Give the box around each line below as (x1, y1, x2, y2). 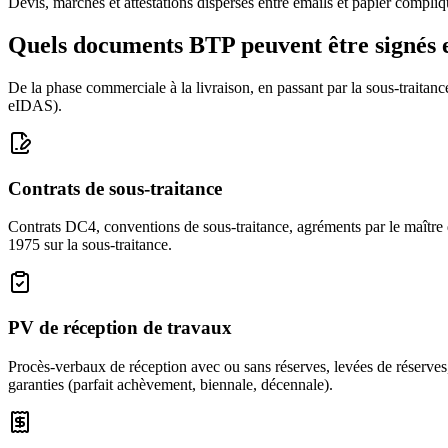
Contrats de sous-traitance (8, 177, 222, 199)
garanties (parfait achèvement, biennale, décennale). (8, 375, 333, 393)
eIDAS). (8, 96, 62, 114)
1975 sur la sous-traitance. (8, 236, 172, 254)
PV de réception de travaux (8, 316, 232, 338)
